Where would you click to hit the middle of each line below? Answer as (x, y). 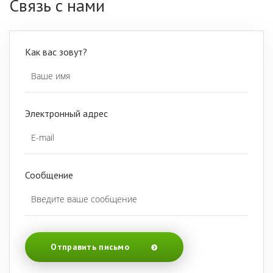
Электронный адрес (66, 114)
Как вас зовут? (56, 52)
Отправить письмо (91, 247)
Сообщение (49, 175)
